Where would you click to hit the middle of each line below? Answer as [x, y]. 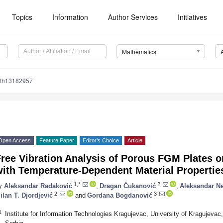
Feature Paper [57, 141]
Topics [22, 17]
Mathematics [139, 52]
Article [135, 141]
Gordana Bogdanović [120, 195]
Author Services [133, 17]
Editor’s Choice [101, 141]
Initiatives [193, 17]
